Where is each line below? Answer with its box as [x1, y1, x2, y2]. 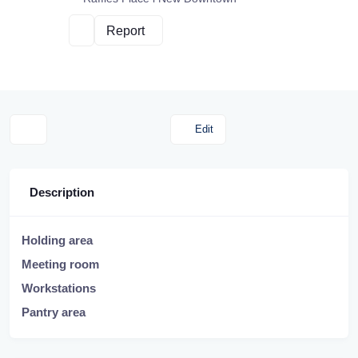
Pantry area [22, 305, 86, 320]
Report [105, 23, 145, 38]
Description [30, 185, 94, 200]
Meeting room [22, 257, 99, 272]
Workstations [22, 281, 96, 296]
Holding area [22, 233, 93, 248]
